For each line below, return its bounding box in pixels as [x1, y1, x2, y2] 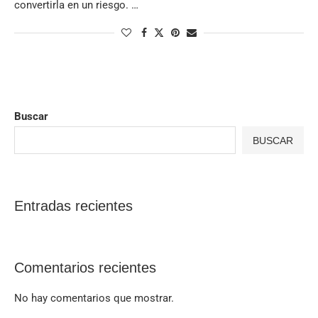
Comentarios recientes [14, 260, 156, 275]
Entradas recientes [14, 198, 133, 214]
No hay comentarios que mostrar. [14, 292, 174, 305]
